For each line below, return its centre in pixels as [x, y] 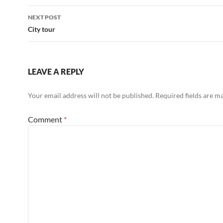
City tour [42, 29]
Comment [46, 119]
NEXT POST [44, 17]
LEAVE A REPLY [56, 71]
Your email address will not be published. [91, 95]
